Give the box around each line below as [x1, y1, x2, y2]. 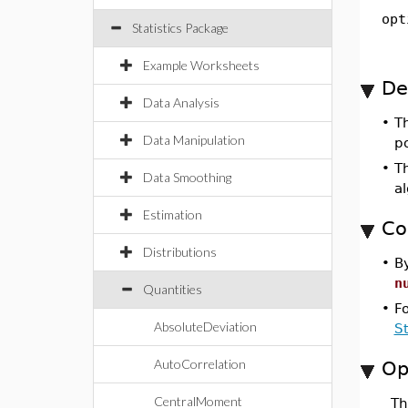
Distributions [143, 244, 217, 260]
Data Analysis [143, 95, 219, 110]
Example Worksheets [143, 57, 260, 73]
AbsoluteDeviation [154, 319, 257, 334]
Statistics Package [132, 20, 229, 36]
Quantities [143, 281, 202, 297]
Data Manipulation [143, 132, 245, 148]
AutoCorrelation [154, 356, 246, 372]
